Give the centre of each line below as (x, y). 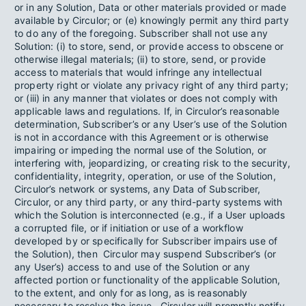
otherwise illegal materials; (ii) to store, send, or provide (140, 59)
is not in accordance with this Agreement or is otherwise (141, 137)
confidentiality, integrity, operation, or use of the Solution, (145, 176)
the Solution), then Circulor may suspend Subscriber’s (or (145, 254)
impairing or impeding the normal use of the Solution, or (140, 150)
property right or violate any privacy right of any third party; (151, 85)
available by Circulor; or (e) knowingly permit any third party (152, 20)
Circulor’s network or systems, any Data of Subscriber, (138, 189)
